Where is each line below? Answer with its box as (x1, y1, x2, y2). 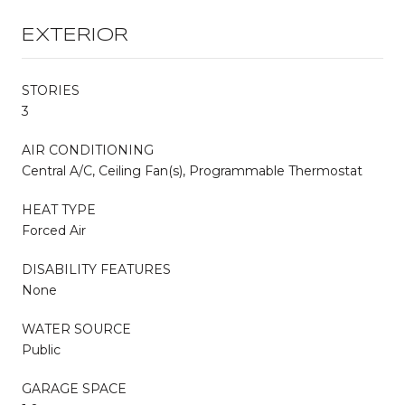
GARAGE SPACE (22, 380, 127, 397)
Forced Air (22, 221, 86, 239)
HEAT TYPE (22, 201, 96, 218)
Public (22, 341, 61, 358)
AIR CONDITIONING (22, 141, 154, 158)
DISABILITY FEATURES (22, 260, 171, 278)
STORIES (22, 81, 80, 99)
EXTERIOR (22, 26, 128, 44)
